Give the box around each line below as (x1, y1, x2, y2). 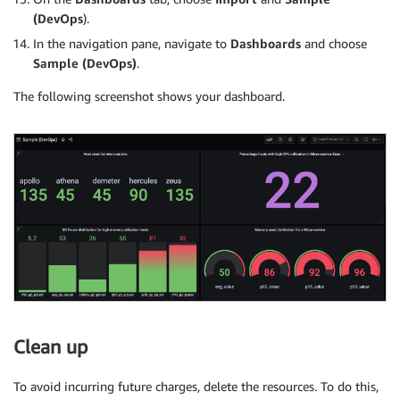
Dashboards (230, 36, 301, 52)
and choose (301, 36, 367, 52)
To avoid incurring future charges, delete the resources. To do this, (13, 378, 379, 394)
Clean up (13, 335, 87, 358)
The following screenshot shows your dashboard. (13, 88, 285, 104)
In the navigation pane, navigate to (33, 36, 230, 52)
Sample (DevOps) (33, 55, 137, 71)
